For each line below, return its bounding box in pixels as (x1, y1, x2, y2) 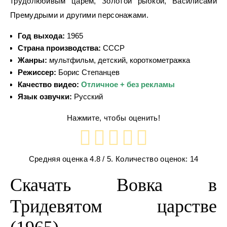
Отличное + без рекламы (81, 80, 175, 89)
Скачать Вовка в (10, 174, 217, 195)
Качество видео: (18, 80, 81, 89)
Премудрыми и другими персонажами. (10, 11, 148, 19)
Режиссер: (18, 68, 56, 77)
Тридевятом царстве (10, 196, 217, 216)
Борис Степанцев (56, 68, 120, 77)
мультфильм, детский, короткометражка (47, 56, 190, 64)
